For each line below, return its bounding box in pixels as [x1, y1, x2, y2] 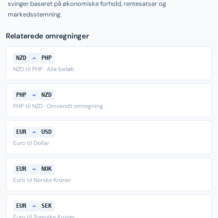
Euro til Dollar [13, 139, 49, 147]
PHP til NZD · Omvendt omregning [13, 102, 103, 110]
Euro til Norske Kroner [13, 176, 71, 184]
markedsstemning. [8, 10, 62, 18]
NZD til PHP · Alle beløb [13, 65, 74, 73]
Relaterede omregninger [6, 31, 89, 41]
